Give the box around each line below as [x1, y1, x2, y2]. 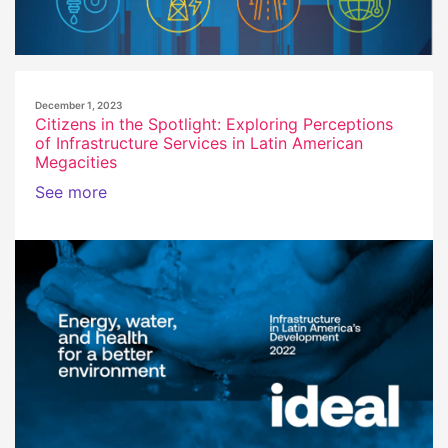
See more [35, 181, 107, 202]
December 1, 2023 [35, 98, 123, 111]
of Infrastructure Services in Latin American [35, 132, 363, 153]
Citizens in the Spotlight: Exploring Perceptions [35, 113, 393, 134]
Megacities [35, 151, 117, 172]
